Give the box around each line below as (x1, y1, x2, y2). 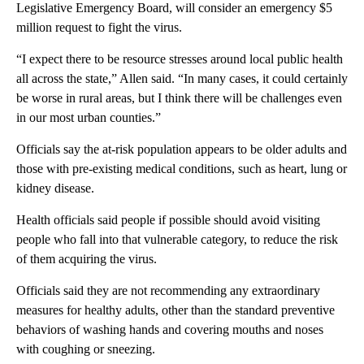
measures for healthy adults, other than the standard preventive (16, 303, 335, 318)
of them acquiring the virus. (16, 252, 157, 266)
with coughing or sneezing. (16, 342, 155, 357)
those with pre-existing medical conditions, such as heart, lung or (16, 162, 347, 176)
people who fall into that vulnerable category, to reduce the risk (16, 232, 338, 247)
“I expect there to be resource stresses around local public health (16, 52, 343, 67)
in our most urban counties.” (16, 110, 161, 125)
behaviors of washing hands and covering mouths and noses (16, 323, 323, 337)
